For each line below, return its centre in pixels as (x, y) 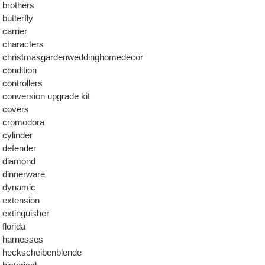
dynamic (19, 187)
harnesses (23, 239)
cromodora (23, 122)
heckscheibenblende (42, 252)
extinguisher (26, 213)
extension (21, 200)
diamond (19, 161)
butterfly (18, 18)
